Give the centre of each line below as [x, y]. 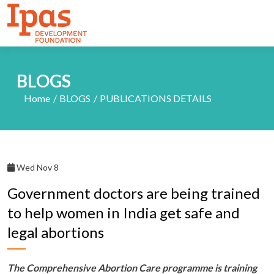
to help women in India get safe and [124, 213]
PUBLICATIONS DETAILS [156, 98]
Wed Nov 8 [37, 167]
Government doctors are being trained [134, 193]
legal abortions [56, 232]
